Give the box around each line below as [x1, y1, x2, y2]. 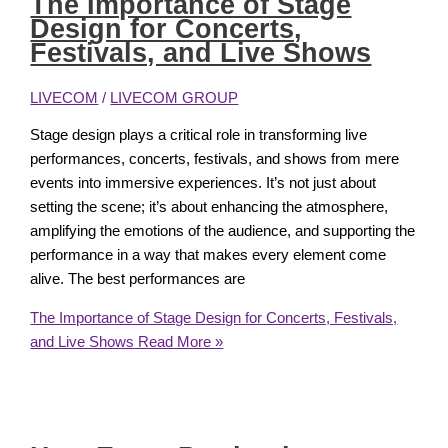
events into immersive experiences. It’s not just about [30, 175, 377, 192]
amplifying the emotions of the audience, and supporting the [30, 223, 416, 240]
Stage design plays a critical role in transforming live [30, 127, 368, 144]
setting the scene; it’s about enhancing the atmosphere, [30, 199, 389, 216]
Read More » [134, 334, 224, 351]
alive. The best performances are [30, 271, 246, 288]
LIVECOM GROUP [110, 89, 239, 106]
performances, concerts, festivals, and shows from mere [30, 151, 400, 168]
